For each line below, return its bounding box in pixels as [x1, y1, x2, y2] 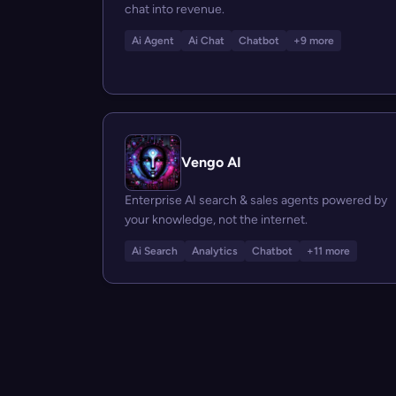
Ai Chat [188, 34, 225, 47]
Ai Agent [132, 34, 174, 47]
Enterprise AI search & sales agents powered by [125, 193, 387, 208]
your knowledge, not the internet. [125, 212, 308, 227]
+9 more [293, 34, 334, 47]
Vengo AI [181, 154, 241, 171]
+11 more [307, 245, 350, 257]
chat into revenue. [125, 2, 225, 17]
